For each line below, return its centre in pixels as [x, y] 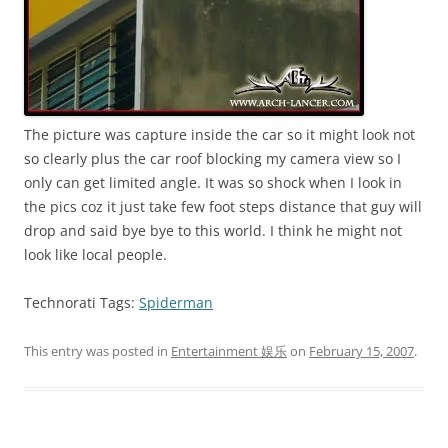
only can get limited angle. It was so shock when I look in [213, 182]
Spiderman [176, 302]
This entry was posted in [97, 351]
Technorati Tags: [81, 302]
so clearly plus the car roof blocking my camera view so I [212, 158]
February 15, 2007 [361, 351]
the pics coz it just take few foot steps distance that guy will [223, 206]
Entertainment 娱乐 [229, 351]
